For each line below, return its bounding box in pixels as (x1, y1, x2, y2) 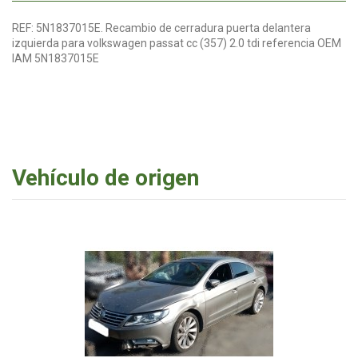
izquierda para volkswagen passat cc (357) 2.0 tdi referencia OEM (12, 36, 341, 50)
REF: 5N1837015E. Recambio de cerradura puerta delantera (12, 21, 311, 34)
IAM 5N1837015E (12, 51, 99, 65)
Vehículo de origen (12, 164, 199, 191)
